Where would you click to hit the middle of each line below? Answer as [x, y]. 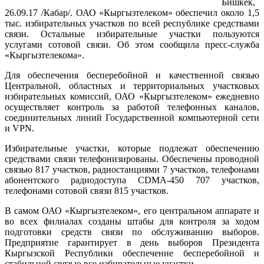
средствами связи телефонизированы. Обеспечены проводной [132, 159]
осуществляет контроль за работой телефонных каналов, [132, 107]
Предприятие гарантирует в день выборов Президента [132, 242]
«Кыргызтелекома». [44, 55]
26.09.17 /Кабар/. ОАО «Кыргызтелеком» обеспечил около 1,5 [132, 12]
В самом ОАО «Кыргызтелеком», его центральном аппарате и [132, 210]
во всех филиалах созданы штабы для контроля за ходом [132, 221]
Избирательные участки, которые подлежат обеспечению [132, 148]
